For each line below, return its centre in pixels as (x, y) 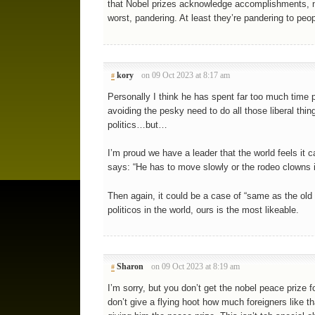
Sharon (130, 267)
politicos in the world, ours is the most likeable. (203, 210)
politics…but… (137, 124)
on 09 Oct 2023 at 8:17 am (186, 75)
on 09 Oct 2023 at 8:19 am (196, 267)
